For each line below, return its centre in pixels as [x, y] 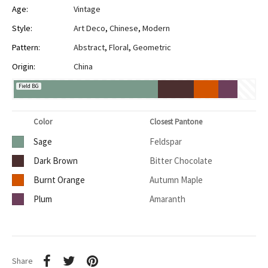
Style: [22, 28]
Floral [119, 48]
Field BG [29, 86]
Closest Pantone [176, 122]
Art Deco [89, 28]
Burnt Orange [59, 180]
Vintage [87, 9]
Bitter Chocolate [181, 161]
